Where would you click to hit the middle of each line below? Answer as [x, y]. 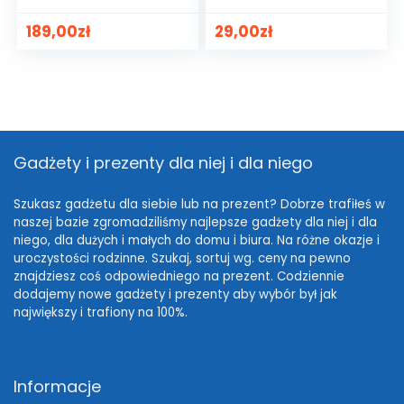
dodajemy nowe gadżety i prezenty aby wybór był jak [175, 295]
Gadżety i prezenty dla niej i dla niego [163, 163]
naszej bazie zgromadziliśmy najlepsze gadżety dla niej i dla [195, 223]
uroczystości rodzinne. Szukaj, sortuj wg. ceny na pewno [182, 259]
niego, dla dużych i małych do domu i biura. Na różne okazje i [197, 241]
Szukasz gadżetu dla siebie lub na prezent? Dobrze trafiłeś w [199, 205]
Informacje [57, 387]
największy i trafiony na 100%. [101, 313]
